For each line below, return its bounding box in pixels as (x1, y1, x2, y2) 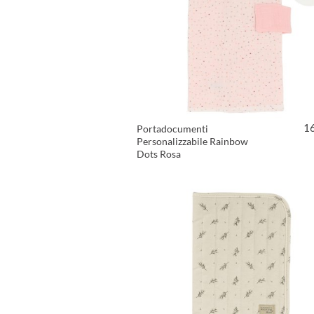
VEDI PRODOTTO (199, 170, 278, 182)
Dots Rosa (137, 148, 181, 160)
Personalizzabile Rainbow (137, 135, 248, 147)
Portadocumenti (137, 123, 208, 135)
